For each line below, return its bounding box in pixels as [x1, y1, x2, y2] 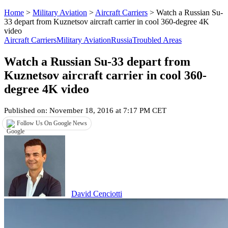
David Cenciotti [71, 189, 122, 198]
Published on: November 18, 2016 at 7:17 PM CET [4, 106, 166, 115]
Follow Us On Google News [17, 119, 87, 127]
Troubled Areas [132, 36, 182, 44]
